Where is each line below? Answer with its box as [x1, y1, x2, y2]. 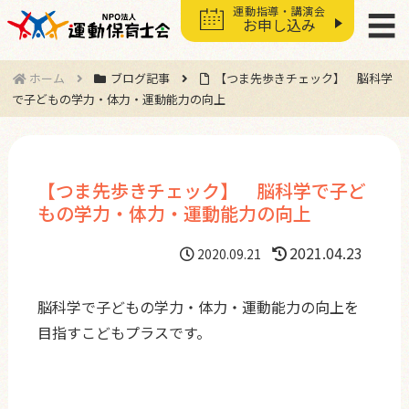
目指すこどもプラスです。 [37, 320, 211, 343]
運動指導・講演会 [233, 3, 326, 18]
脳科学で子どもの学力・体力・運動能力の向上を [37, 295, 359, 318]
